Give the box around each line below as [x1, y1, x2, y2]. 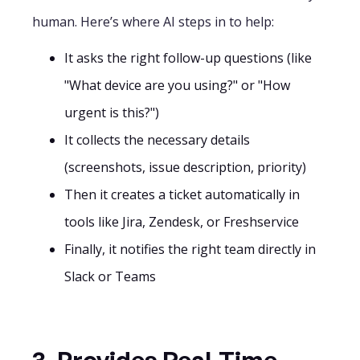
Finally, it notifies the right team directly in [64, 239, 316, 258]
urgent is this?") [64, 103, 159, 121]
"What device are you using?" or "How [64, 76, 290, 94]
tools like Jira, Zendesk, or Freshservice [64, 212, 299, 231]
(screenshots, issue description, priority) [64, 157, 306, 176]
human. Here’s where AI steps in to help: [32, 12, 274, 31]
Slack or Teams [64, 267, 156, 285]
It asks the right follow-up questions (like [64, 48, 312, 67]
